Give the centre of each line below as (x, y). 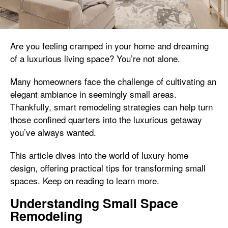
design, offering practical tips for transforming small (108, 167)
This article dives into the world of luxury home (99, 155)
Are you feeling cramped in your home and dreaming (109, 45)
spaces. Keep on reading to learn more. (85, 180)
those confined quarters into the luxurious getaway (106, 119)
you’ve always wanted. (53, 132)
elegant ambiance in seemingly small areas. (93, 94)
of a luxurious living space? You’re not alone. (95, 58)
